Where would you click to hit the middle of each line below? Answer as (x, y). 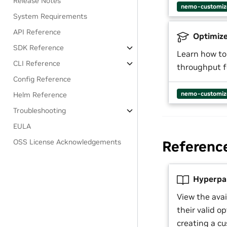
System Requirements (50, 16)
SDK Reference (39, 48)
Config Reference (42, 79)
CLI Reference (37, 63)
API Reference (37, 32)
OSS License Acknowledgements (67, 142)
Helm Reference (40, 95)
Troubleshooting (40, 110)
